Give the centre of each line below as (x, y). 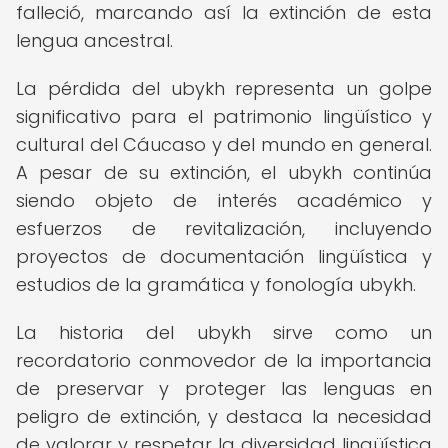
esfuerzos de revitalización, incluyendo (224, 228)
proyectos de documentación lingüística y (224, 256)
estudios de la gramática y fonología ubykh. (216, 284)
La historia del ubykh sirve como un (224, 332)
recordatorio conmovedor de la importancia (224, 360)
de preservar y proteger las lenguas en (224, 388)
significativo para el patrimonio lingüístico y (224, 116)
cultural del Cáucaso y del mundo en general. (224, 144)
